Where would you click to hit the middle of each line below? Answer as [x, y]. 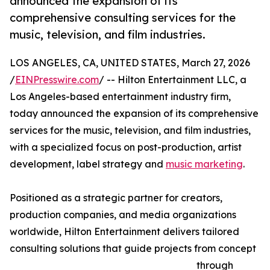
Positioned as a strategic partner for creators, [116, 198]
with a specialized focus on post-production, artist [126, 147]
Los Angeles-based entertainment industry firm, [120, 97]
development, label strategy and [88, 164]
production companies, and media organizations [123, 215]
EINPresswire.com [57, 80]
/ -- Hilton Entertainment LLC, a [173, 80]
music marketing [204, 164]
